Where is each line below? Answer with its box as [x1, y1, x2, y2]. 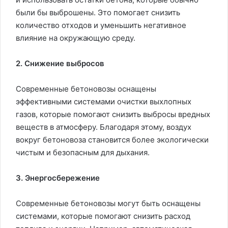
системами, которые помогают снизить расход [16, 211, 190, 221]
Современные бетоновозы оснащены [16, 83, 156, 94]
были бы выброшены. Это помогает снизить [16, 7, 180, 17]
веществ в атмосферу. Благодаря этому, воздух [16, 122, 191, 132]
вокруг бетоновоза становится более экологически [16, 134, 209, 145]
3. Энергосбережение [16, 173, 100, 183]
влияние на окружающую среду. [16, 33, 135, 43]
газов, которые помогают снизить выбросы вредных [16, 109, 210, 119]
